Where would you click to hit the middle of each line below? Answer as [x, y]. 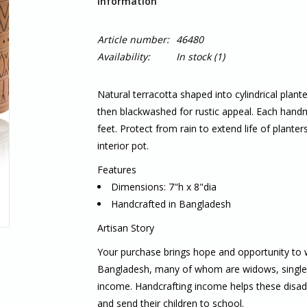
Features [116, 170]
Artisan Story [125, 228]
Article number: [133, 39]
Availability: [123, 57]
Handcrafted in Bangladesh [171, 204]
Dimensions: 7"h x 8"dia [165, 187]
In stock [193, 57]
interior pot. [124, 146]
